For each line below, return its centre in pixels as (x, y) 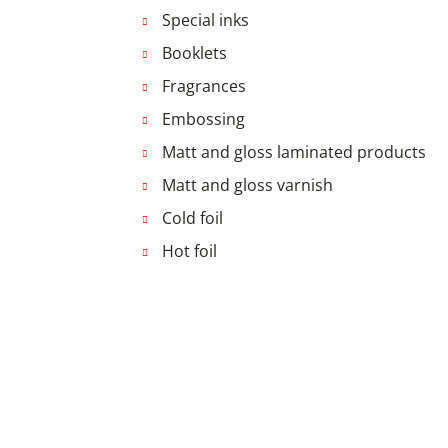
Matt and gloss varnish (247, 185)
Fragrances (204, 86)
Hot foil (189, 251)
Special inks (205, 20)
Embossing (203, 119)
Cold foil (192, 218)
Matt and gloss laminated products (294, 152)
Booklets (194, 53)
